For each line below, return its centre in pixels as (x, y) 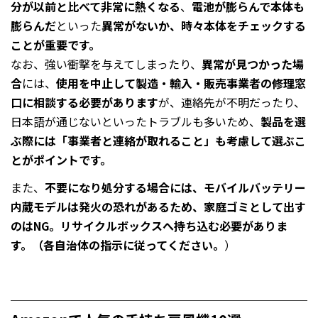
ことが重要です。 (55, 45)
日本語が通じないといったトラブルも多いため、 (136, 122)
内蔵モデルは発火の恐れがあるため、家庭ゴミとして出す (158, 207)
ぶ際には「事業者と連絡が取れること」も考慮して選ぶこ (158, 141)
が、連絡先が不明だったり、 (232, 103)
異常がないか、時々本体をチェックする (204, 26)
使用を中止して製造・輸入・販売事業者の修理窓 (181, 83)
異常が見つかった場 (253, 64)
